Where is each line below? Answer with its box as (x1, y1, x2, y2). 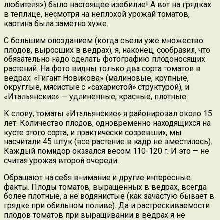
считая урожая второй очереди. (4, 156, 119, 165)
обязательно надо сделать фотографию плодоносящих (4, 55, 205, 64)
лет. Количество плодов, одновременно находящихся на (4, 118, 211, 128)
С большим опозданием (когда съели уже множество (4, 36, 203, 46)
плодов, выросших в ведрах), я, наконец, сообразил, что (4, 45, 210, 55)
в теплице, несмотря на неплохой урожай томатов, (4, 9, 190, 19)
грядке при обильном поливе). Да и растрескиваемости (4, 201, 210, 211)
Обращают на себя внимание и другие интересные (4, 173, 191, 183)
